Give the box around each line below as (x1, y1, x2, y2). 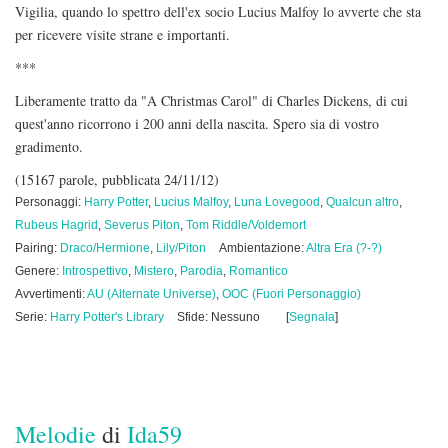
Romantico (229, 264, 288, 278)
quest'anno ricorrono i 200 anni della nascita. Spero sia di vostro (15, 114, 379, 133)
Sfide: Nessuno (177, 310, 260, 324)
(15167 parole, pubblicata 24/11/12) (15, 170, 219, 189)
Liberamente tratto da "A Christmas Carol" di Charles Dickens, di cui (15, 91, 408, 110)
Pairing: (15, 241, 60, 255)
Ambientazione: (219, 241, 306, 255)
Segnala (289, 310, 335, 324)
